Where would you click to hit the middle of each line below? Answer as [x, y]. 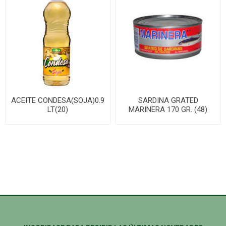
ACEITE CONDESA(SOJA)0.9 [58, 100]
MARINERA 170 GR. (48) [168, 109]
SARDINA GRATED [168, 100]
